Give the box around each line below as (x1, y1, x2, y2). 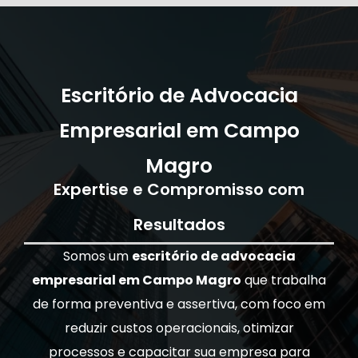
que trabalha (241, 271, 326, 290)
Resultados (133, 213, 225, 237)
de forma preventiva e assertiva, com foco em (33, 295, 325, 314)
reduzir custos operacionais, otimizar (64, 319, 294, 338)
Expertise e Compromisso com (54, 178, 304, 201)
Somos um (62, 247, 132, 266)
